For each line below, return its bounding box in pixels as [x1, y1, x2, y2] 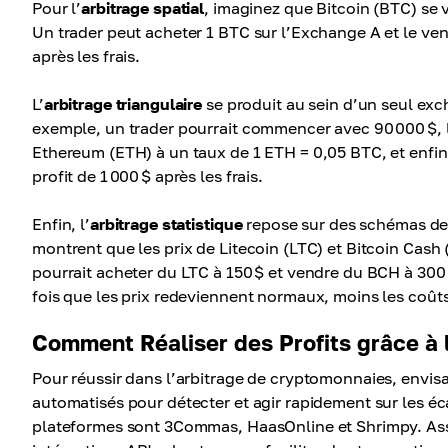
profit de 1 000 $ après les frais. [32, 166, 263, 186]
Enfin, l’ [32, 214, 90, 234]
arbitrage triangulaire [43, 94, 203, 114]
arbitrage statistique [89, 214, 243, 234]
